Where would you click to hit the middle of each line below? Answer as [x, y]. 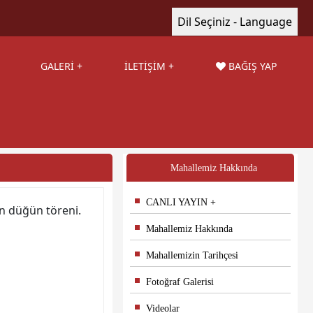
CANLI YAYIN [171, 202]
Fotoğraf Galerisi [174, 282]
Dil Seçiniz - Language [235, 22]
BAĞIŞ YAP [251, 66]
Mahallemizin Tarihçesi [187, 255]
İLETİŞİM [145, 66]
